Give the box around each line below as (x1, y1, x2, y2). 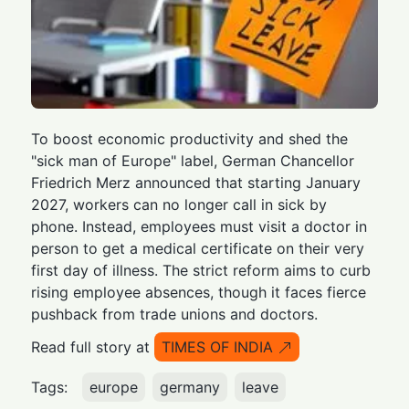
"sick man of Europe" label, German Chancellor (31, 151, 355, 170)
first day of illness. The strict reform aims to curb (31, 260, 372, 279)
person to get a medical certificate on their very (31, 238, 365, 257)
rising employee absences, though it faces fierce (31, 282, 367, 301)
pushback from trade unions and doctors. (31, 304, 319, 323)
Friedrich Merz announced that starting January (31, 173, 362, 192)
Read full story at (31, 337, 151, 356)
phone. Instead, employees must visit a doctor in (31, 216, 368, 236)
